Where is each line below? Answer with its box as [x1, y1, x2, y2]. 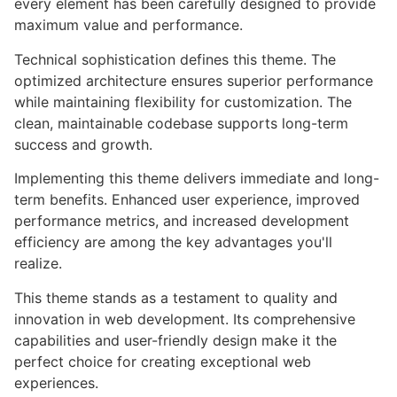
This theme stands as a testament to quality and [14, 288, 338, 307]
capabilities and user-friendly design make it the [14, 331, 337, 349]
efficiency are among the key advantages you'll [14, 233, 332, 252]
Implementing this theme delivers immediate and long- [14, 169, 379, 188]
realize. [14, 254, 62, 273]
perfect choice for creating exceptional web [14, 352, 311, 370]
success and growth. [14, 135, 152, 153]
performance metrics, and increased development [14, 212, 349, 230]
